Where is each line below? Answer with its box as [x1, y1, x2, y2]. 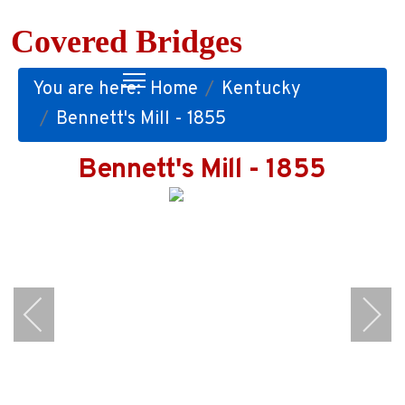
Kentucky [221, 78, 301, 101]
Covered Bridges [11, 24, 242, 60]
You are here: [33, 78, 150, 101]
